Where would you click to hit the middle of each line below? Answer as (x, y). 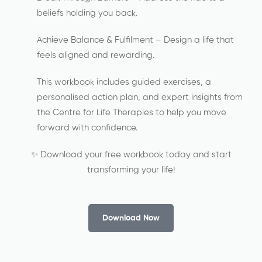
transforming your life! (131, 170)
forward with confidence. (87, 128)
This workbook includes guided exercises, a (124, 82)
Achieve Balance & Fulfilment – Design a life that (135, 40)
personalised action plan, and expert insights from (140, 97)
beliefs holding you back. (87, 13)
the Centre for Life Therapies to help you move (132, 113)
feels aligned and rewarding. (96, 55)
